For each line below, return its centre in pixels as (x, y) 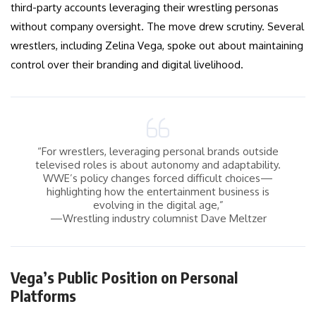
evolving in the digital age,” (158, 205)
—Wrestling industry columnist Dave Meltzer (158, 219)
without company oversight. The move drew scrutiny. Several (157, 27)
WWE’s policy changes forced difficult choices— (158, 178)
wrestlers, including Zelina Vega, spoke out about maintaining (157, 46)
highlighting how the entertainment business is (158, 192)
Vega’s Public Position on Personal (124, 278)
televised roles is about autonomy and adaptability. (158, 165)
